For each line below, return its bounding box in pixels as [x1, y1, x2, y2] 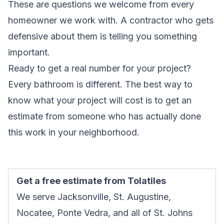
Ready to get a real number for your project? [8, 62, 191, 73]
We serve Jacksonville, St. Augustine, [16, 191, 171, 202]
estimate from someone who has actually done [8, 110, 201, 121]
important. [8, 46, 52, 57]
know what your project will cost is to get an [8, 94, 191, 105]
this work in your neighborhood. [8, 126, 139, 137]
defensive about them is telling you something [8, 30, 197, 41]
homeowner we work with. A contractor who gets [8, 14, 213, 25]
